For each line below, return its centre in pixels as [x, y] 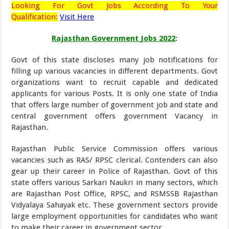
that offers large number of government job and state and [114, 105]
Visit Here [77, 17]
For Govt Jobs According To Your [135, 6]
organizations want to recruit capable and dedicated [114, 82]
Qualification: [35, 17]
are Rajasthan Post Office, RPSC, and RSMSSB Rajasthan [114, 194]
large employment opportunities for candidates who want [114, 216]
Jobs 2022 [158, 38]
